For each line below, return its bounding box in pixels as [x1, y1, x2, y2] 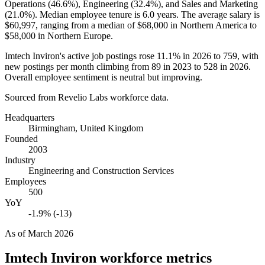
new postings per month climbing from [5, 61, 151, 72]
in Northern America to [168, 20, 257, 30]
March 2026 [28, 228, 73, 238]
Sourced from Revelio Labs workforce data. [5, 92, 169, 102]
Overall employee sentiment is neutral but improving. [5, 72, 202, 82]
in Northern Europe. [35, 30, 113, 41]
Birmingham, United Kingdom [28, 122, 143, 133]
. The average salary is [176, 9, 260, 20]
